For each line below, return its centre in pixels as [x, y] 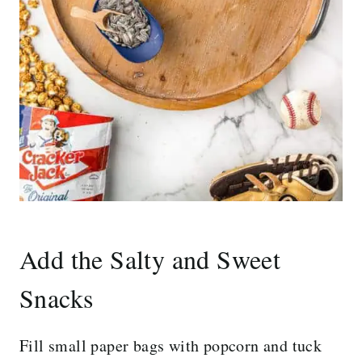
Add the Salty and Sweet [150, 259]
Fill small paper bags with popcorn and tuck [171, 345]
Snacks [57, 297]
